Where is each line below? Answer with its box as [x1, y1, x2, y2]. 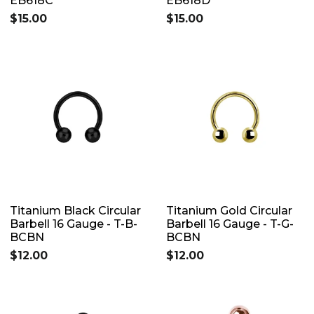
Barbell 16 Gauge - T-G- [166, 217, 294, 231]
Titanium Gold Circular [166, 203, 292, 217]
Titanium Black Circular [10, 203, 141, 217]
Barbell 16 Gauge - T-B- [10, 217, 137, 231]
